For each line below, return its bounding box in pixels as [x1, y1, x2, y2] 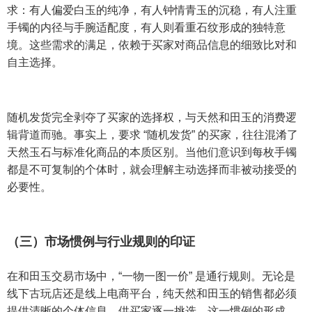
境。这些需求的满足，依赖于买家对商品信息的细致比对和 [7, 39, 297, 52]
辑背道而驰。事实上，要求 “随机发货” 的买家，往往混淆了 [7, 129, 298, 141]
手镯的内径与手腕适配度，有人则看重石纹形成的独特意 [7, 22, 286, 34]
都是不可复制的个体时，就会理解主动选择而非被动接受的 [7, 164, 297, 176]
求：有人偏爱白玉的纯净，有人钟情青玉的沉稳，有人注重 [7, 4, 297, 17]
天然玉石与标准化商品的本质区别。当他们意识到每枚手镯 [7, 146, 297, 159]
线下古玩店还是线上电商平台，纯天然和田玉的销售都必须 [7, 288, 297, 300]
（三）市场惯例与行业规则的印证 [7, 235, 195, 249]
